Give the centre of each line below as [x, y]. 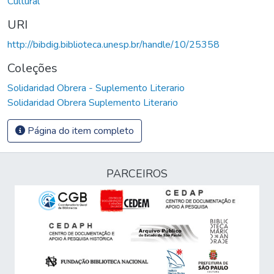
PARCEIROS [137, 174]
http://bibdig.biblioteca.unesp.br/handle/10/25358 [113, 44]
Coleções [32, 68]
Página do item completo [80, 131]
